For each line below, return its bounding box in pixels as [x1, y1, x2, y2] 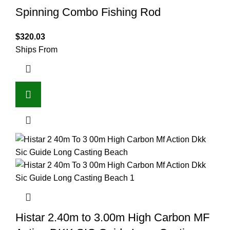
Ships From [15, 45, 57, 54]
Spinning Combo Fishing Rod [15, 5, 161, 18]
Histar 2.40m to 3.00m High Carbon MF [15, 210, 209, 224]
